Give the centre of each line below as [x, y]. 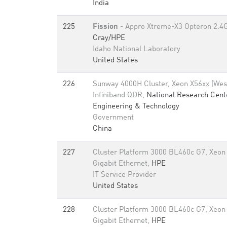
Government [113, 118]
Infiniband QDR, [120, 96]
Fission [105, 27]
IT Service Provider [124, 175]
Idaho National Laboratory [137, 49]
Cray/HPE [109, 38]
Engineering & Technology [136, 107]
